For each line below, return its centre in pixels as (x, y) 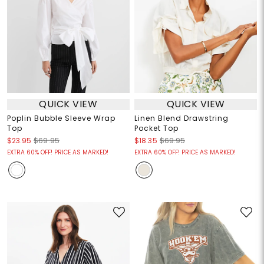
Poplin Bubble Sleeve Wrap (61, 118)
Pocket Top (156, 128)
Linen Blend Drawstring (181, 118)
